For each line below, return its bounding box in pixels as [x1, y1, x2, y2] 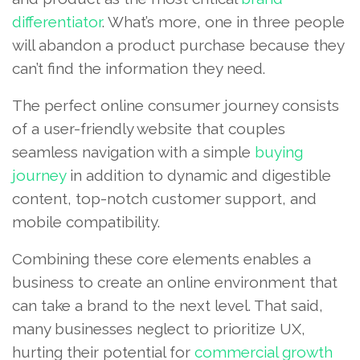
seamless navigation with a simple [12, 142, 255, 161]
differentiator [12, 12, 102, 31]
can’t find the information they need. [12, 59, 265, 77]
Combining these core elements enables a [12, 249, 311, 268]
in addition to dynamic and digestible [66, 166, 331, 184]
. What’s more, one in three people [102, 12, 345, 31]
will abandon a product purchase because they [12, 35, 344, 54]
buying [255, 142, 303, 161]
